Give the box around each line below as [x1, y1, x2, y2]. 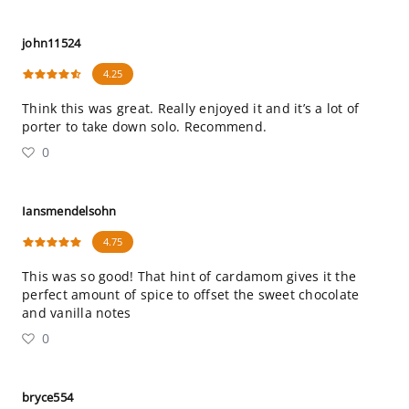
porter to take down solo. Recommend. [22, 118, 267, 135]
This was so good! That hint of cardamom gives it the [22, 267, 356, 285]
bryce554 [22, 389, 73, 405]
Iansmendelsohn [22, 203, 117, 219]
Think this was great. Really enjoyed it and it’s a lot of [22, 100, 360, 117]
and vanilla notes [22, 304, 131, 321]
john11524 [22, 35, 81, 51]
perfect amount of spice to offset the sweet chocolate [22, 286, 360, 303]
